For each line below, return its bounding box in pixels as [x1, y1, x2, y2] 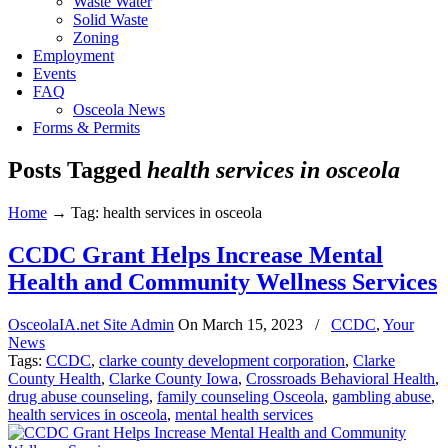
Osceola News [73, 101, 165, 118]
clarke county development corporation [99, 351, 345, 369]
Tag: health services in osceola [71, 203, 262, 221]
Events [33, 65, 76, 82]
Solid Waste [73, 11, 148, 28]
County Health [8, 369, 101, 387]
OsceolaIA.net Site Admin [8, 315, 174, 333]
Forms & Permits [33, 119, 140, 136]
